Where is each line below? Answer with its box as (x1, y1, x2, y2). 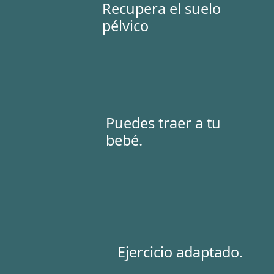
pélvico (102, 15, 149, 35)
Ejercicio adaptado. (117, 242, 243, 262)
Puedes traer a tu (106, 113, 221, 133)
